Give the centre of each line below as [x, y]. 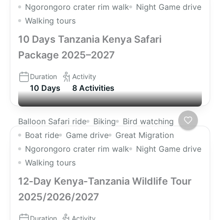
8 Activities [93, 88]
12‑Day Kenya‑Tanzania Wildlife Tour [105, 181]
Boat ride [42, 135]
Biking [105, 122]
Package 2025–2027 [67, 55]
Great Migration [145, 135]
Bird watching [148, 122]
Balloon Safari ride [52, 122]
